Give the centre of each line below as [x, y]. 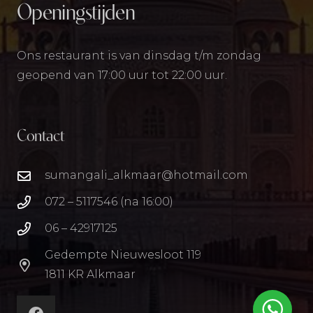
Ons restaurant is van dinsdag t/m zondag [139, 56]
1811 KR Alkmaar [90, 275]
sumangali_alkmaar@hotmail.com [146, 175]
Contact [41, 137]
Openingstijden [76, 14]
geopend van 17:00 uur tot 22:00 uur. [122, 75]
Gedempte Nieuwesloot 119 [123, 255]
